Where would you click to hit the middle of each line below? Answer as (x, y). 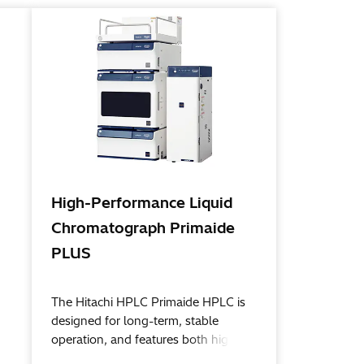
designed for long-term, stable (135, 321)
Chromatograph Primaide (143, 228)
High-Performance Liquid (142, 203)
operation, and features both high (144, 340)
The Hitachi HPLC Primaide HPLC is (149, 303)
